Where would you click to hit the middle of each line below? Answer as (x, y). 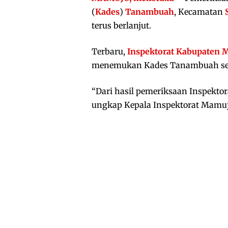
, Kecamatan (199, 12)
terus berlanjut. (121, 26)
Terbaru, (109, 52)
